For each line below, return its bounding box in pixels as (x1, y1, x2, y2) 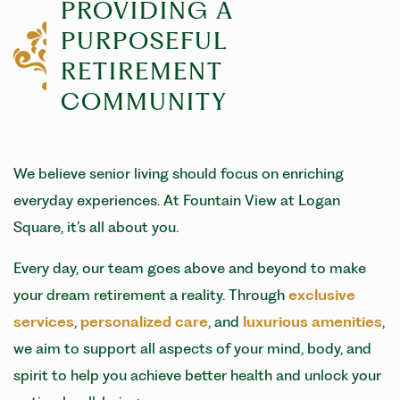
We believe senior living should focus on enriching (13, 163, 344, 182)
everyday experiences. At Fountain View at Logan (13, 190, 340, 209)
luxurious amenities (243, 312, 382, 330)
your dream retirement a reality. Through (13, 285, 288, 304)
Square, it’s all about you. (13, 217, 182, 236)
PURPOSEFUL (61, 26, 228, 55)
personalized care (80, 312, 208, 330)
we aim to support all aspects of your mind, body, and (13, 338, 371, 357)
